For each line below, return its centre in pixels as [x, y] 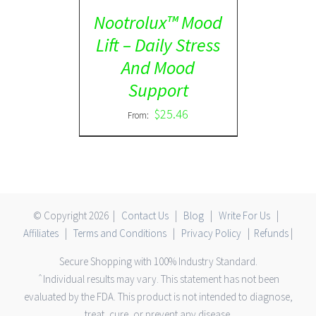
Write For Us [244, 215]
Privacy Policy [211, 233]
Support [158, 90]
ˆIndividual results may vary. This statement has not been [158, 279]
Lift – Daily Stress [158, 45]
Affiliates [41, 233]
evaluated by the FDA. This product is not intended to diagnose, [158, 297]
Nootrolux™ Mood [158, 22]
